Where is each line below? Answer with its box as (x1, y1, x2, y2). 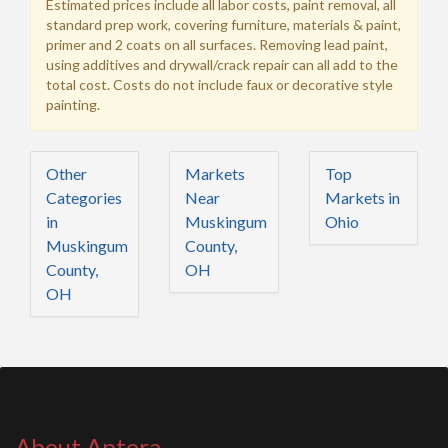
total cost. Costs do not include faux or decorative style (46, 76, 393, 94)
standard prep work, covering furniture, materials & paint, (46, 16, 401, 34)
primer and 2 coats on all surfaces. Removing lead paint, (46, 36, 388, 54)
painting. (46, 96, 100, 114)
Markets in (324, 188, 400, 208)
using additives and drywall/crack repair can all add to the (46, 56, 398, 74)
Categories (46, 188, 122, 208)
